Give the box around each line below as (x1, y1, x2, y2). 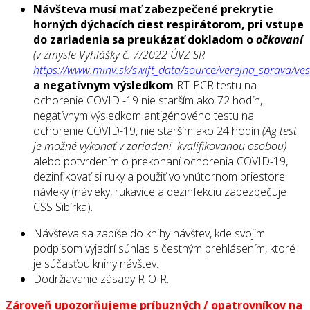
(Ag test (262, 123, 297, 139)
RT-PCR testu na (174, 77, 257, 93)
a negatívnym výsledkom (33, 77, 174, 93)
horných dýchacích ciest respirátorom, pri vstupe (33, 17, 304, 33)
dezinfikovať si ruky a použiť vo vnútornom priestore (33, 169, 285, 185)
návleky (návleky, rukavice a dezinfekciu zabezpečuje (33, 184, 286, 200)
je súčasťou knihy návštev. (33, 256, 158, 272)
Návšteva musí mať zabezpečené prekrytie (33, 1, 273, 17)
